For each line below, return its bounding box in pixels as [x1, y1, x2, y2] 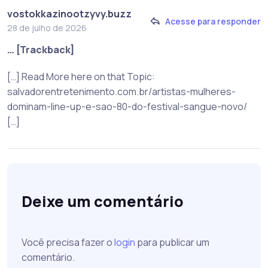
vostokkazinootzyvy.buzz [7, 7, 132, 21]
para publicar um [135, 236, 209, 249]
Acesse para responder [165, 15, 261, 27]
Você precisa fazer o [22, 236, 114, 249]
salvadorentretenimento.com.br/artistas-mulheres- [7, 85, 236, 99]
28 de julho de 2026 [7, 22, 87, 34]
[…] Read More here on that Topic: [7, 70, 155, 84]
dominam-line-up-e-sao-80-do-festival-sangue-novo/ [7, 100, 247, 114]
